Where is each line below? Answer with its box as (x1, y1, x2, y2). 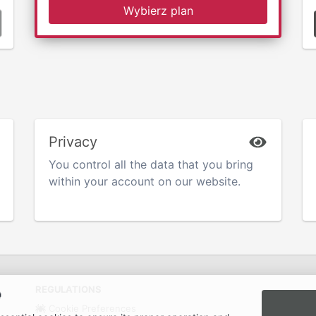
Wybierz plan (123, 3, 193, 18)
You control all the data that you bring (49, 157, 253, 172)
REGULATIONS (35, 284, 102, 296)
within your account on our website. (49, 174, 241, 189)
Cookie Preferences (45, 303, 136, 315)
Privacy (49, 133, 97, 151)
